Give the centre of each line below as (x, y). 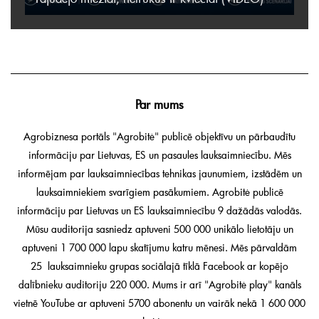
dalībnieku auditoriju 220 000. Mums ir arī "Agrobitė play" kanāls (159, 285)
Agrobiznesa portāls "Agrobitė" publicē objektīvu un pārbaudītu (159, 137)
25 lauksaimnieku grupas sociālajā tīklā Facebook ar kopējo (159, 266)
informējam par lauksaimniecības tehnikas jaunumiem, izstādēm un (159, 174)
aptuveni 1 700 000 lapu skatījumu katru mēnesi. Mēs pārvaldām (159, 248)
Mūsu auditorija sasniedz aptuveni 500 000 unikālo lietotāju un (159, 229)
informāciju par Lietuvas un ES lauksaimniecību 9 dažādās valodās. (159, 211)
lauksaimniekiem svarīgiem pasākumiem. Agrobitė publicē (159, 192)
